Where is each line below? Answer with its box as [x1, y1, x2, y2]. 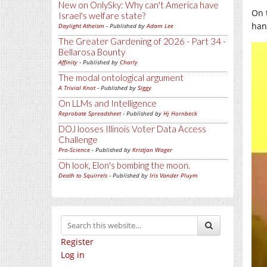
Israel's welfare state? [58, 10, 145, 21]
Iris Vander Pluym [150, 171, 198, 179]
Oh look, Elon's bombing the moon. [58, 160, 190, 170]
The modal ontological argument [58, 72, 184, 83]
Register [61, 236, 94, 247]
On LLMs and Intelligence [58, 98, 157, 108]
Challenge [58, 134, 98, 145]
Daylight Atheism [58, 21, 104, 30]
